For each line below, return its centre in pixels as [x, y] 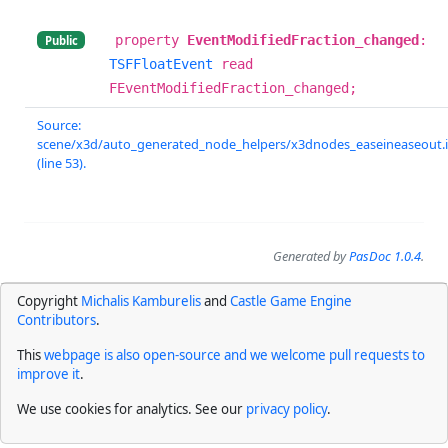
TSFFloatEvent [161, 63]
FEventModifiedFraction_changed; [233, 87]
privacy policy [286, 408]
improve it [48, 373]
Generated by [311, 255]
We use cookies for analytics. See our [131, 408]
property [151, 39]
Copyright [49, 300]
